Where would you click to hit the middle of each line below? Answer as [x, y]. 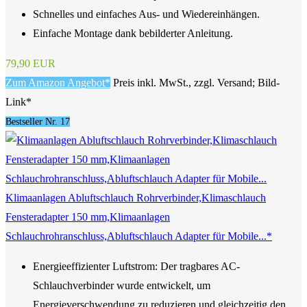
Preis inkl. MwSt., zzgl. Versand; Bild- [196, 83]
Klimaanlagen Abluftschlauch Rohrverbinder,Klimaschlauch [136, 198]
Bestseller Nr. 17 [38, 122]
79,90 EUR [30, 64]
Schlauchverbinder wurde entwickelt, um [122, 286]
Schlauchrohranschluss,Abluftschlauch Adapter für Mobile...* [139, 236]
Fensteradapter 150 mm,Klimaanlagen [88, 217]
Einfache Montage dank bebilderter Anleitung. [133, 34]
